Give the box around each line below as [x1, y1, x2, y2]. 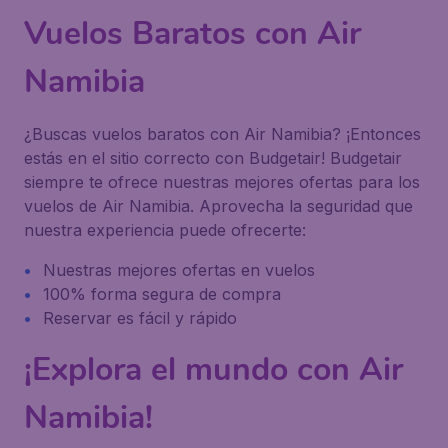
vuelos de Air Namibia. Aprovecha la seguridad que [24, 196, 413, 216]
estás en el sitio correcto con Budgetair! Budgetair [24, 148, 402, 168]
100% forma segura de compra [43, 284, 281, 304]
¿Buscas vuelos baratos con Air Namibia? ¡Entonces [24, 124, 421, 144]
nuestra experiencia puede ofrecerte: [24, 220, 306, 240]
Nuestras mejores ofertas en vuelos [43, 260, 315, 280]
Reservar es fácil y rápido [43, 308, 237, 328]
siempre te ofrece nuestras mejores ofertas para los [24, 172, 420, 192]
